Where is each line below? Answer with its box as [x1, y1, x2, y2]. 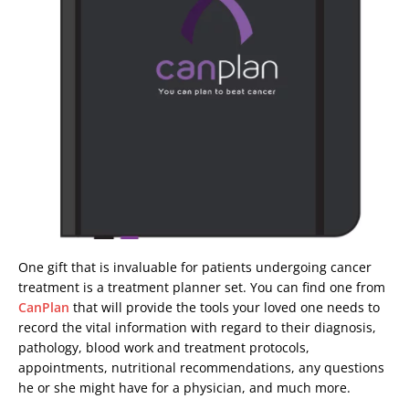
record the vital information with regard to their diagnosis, [18, 318, 376, 336]
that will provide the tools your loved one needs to [69, 298, 380, 316]
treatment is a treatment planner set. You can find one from [18, 278, 385, 296]
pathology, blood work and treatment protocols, [18, 338, 309, 356]
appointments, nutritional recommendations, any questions [18, 358, 384, 376]
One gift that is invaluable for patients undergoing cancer [18, 257, 372, 276]
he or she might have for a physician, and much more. [18, 378, 351, 396]
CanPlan [18, 298, 69, 316]
